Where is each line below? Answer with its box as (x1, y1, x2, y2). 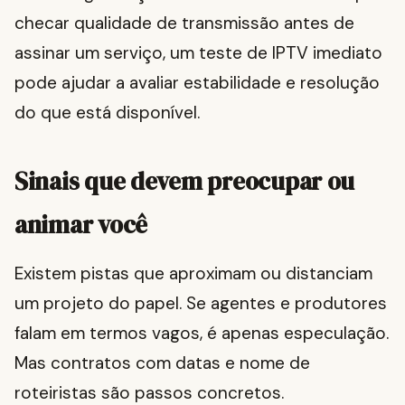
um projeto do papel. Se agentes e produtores (14, 292, 387, 316)
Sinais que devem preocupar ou (14, 165, 355, 199)
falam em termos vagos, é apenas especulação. (14, 322, 389, 345)
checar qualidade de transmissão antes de (14, 12, 354, 35)
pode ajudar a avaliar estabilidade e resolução (14, 71, 380, 95)
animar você (14, 208, 148, 242)
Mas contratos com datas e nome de (14, 352, 310, 375)
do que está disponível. (14, 101, 200, 125)
